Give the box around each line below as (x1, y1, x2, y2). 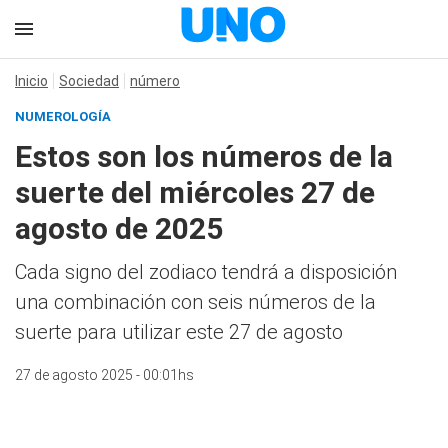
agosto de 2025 (15, 211, 223, 246)
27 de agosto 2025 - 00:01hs (15, 367, 194, 383)
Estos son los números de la (15, 139, 393, 174)
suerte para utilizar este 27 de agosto (15, 320, 343, 344)
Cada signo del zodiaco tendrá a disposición (15, 260, 397, 284)
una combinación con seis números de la (15, 290, 376, 314)
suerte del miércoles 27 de (15, 175, 375, 210)
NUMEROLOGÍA (15, 109, 111, 124)
